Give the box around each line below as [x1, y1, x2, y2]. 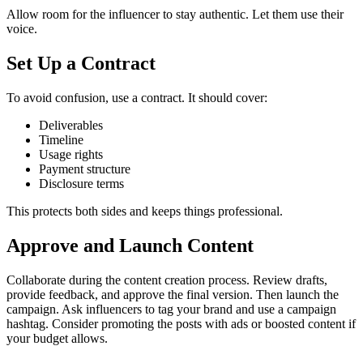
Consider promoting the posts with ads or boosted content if [52, 316, 356, 331]
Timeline [39, 132, 83, 147]
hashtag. [6, 316, 49, 331]
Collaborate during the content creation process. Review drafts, [6, 272, 327, 287]
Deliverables [39, 117, 103, 132]
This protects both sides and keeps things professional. [6, 203, 283, 218]
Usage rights [39, 147, 103, 161]
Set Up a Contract [6, 53, 156, 75]
